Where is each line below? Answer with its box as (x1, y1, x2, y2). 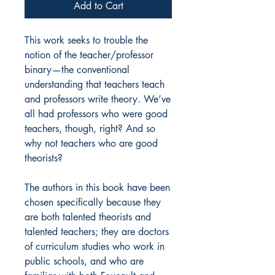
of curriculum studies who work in (25, 240, 165, 254)
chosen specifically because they (25, 196, 161, 209)
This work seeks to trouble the (25, 34, 148, 47)
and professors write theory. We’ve (25, 93, 171, 106)
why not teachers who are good (25, 137, 158, 150)
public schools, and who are (25, 255, 144, 268)
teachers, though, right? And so (25, 122, 155, 136)
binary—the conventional (25, 63, 130, 77)
